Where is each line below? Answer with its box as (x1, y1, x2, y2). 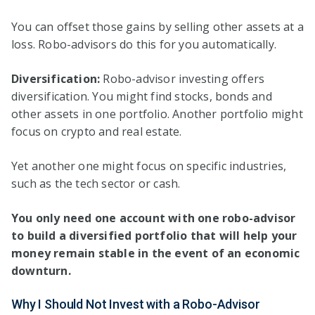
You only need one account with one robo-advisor (11, 210, 296, 226)
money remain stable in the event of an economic (11, 245, 300, 261)
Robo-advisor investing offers (103, 70, 265, 86)
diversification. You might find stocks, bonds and (11, 88, 272, 104)
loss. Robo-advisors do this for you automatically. (11, 36, 277, 52)
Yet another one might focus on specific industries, (11, 157, 287, 174)
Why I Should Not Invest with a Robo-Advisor (11, 296, 260, 311)
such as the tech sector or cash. (11, 175, 181, 191)
